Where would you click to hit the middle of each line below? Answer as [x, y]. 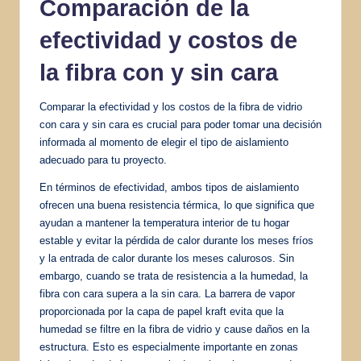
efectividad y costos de [168, 40]
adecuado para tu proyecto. [103, 160]
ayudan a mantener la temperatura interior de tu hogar [164, 222]
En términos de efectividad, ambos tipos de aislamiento [169, 187]
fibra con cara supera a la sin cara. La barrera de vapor [167, 293]
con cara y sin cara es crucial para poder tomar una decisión [180, 124]
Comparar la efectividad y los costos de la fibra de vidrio [171, 106]
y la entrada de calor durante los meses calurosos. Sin [167, 258]
